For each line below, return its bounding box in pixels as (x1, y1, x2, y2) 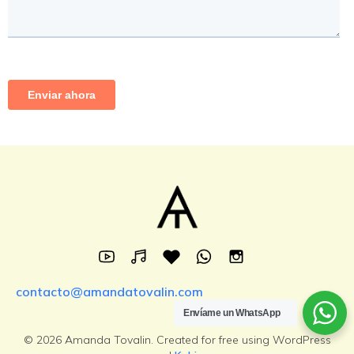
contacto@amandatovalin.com (16, 284, 203, 299)
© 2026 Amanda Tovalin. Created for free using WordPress (23, 333, 331, 347)
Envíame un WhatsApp (183, 307, 281, 318)
